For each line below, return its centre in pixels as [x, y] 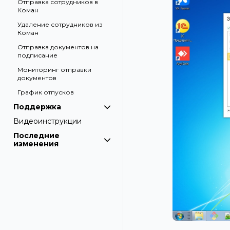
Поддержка [37, 107]
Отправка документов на [58, 47]
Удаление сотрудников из [60, 24]
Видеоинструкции [47, 121]
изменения [36, 144]
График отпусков [46, 92]
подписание [37, 55]
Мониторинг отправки [54, 70]
